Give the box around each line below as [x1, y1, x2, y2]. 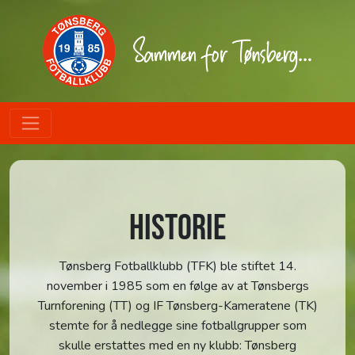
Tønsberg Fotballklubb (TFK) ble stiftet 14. [59, 258, 296, 276]
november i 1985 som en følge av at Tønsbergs [46, 277, 309, 296]
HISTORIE [129, 207, 226, 251]
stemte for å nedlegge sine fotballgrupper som [48, 317, 307, 335]
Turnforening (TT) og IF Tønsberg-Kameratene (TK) [37, 297, 318, 315]
